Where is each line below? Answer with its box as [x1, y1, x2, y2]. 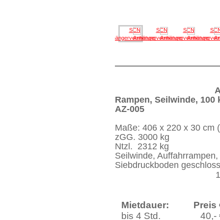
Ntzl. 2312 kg [115, 141, 169, 151]
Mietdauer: [121, 200, 169, 210]
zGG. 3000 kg [115, 132, 169, 142]
